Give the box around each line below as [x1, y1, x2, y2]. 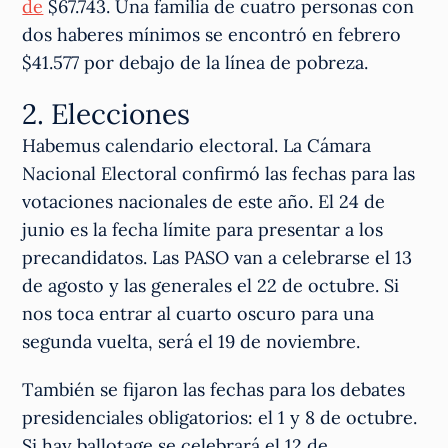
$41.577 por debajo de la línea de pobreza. [22, 51, 369, 75]
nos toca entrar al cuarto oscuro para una [22, 302, 375, 326]
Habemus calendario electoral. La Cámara [22, 134, 372, 158]
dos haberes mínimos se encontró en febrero [22, 23, 402, 47]
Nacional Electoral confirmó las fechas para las [22, 162, 416, 186]
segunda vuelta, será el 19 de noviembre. [22, 330, 361, 354]
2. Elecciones [22, 96, 191, 133]
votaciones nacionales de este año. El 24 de [22, 190, 386, 214]
